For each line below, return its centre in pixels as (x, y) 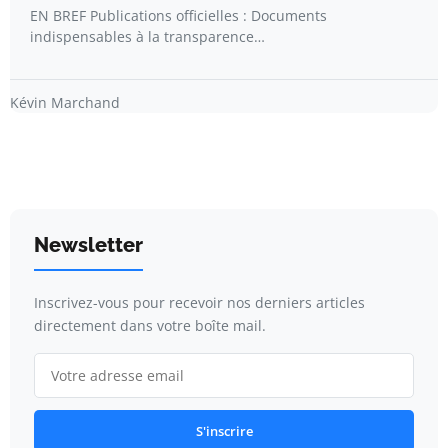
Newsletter (88, 244)
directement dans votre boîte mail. (150, 325)
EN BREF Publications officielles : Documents (178, 15)
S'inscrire (224, 430)
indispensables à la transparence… (147, 36)
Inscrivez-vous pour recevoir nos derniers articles (199, 302)
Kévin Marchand (65, 102)
